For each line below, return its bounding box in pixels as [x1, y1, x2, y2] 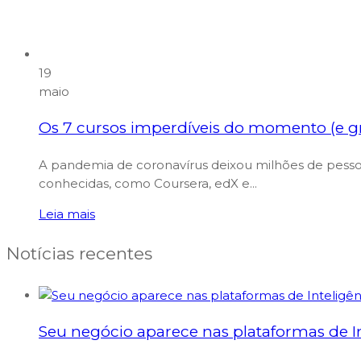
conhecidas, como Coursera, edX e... [39, 175, 257, 191]
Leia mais [39, 205, 95, 222]
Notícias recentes [6, 243, 152, 264]
